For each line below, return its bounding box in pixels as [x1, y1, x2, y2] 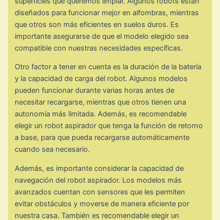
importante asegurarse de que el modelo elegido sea [15, 31, 189, 41]
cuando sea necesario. [15, 145, 90, 154]
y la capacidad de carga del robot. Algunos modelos [15, 74, 188, 83]
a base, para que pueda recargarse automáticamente [15, 133, 190, 142]
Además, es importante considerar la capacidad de [15, 164, 184, 173]
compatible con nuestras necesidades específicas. [15, 43, 183, 53]
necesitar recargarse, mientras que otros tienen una [15, 98, 187, 107]
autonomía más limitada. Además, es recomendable [15, 110, 187, 119]
